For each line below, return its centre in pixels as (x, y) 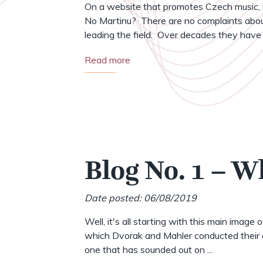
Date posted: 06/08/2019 (141, 198)
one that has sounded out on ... (149, 249)
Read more (107, 60)
